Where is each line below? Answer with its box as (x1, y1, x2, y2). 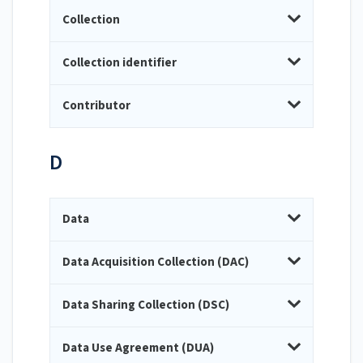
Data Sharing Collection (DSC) (62, 297, 229, 314)
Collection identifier (62, 54, 177, 72)
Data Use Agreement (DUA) (62, 340, 214, 357)
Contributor (62, 97, 130, 115)
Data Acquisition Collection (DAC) (62, 254, 249, 271)
